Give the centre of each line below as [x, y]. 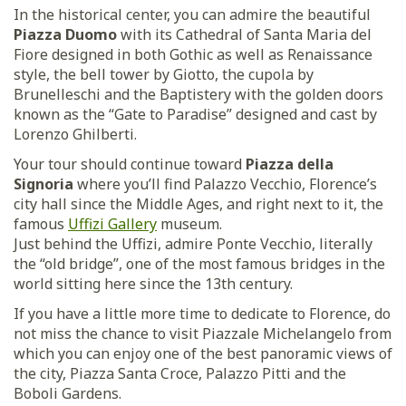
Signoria [43, 184]
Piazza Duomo [65, 34]
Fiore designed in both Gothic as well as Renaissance [193, 54]
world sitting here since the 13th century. [153, 283]
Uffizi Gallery [112, 223]
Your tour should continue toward [130, 164]
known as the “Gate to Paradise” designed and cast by [195, 114]
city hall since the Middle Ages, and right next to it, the [198, 203]
